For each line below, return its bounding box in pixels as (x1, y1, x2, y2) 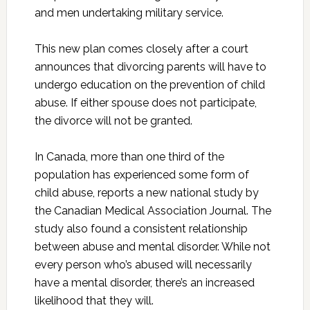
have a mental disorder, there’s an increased (34, 275, 255, 289)
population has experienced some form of (34, 167, 249, 181)
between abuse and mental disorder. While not (34, 239, 271, 253)
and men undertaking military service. (34, 6, 224, 19)
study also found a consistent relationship (34, 221, 248, 235)
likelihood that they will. (34, 293, 154, 307)
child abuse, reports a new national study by (34, 185, 259, 199)
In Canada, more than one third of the (34, 149, 224, 163)
